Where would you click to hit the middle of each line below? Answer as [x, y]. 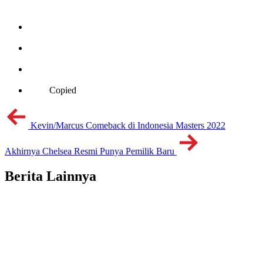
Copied [63, 90]
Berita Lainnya [50, 176]
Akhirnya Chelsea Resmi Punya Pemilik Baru [90, 151]
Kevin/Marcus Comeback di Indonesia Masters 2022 [128, 125]
